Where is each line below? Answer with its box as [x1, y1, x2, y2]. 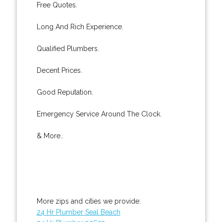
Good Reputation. [36, 88, 93, 96]
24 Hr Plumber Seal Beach [36, 208, 120, 216]
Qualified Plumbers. [36, 44, 99, 53]
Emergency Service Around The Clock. [36, 110, 162, 118]
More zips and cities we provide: [36, 197, 141, 205]
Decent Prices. [36, 66, 82, 74]
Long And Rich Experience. [36, 22, 123, 31]
